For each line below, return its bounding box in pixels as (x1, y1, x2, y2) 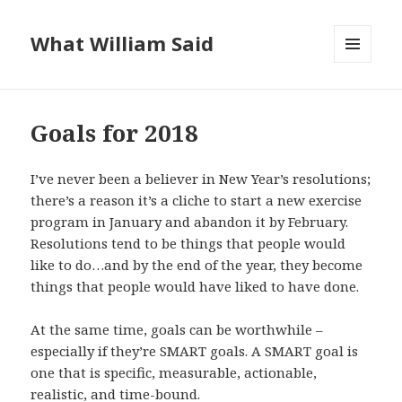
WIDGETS (334, 92, 387, 109)
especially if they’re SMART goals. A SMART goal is (31, 342, 359, 361)
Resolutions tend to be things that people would (31, 234, 346, 253)
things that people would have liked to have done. (31, 277, 360, 296)
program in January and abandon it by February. (31, 213, 349, 232)
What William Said (31, 30, 214, 57)
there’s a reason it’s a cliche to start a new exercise (31, 191, 363, 210)
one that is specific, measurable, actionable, (31, 363, 318, 382)
